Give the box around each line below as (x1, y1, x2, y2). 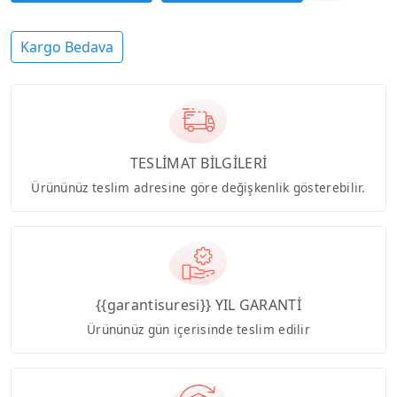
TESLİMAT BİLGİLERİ (129, 152, 268, 173)
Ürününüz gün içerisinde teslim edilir (86, 320, 311, 338)
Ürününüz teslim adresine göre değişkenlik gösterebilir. (31, 178, 366, 196)
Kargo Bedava (20, 37, 113, 58)
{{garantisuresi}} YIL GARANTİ (96, 294, 301, 315)
